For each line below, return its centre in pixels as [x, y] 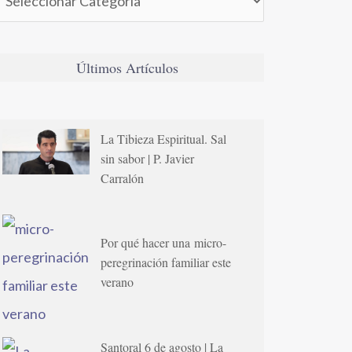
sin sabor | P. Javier [148, 158]
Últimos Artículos [127, 67]
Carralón [123, 178]
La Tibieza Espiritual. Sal [164, 138]
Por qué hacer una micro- [164, 243]
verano [117, 282]
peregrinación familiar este [166, 262]
